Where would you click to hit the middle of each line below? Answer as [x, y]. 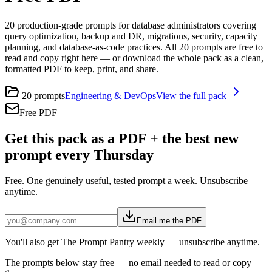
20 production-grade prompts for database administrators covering [131, 25]
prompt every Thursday [79, 155]
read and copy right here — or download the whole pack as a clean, [134, 58]
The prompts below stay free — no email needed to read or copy [128, 262]
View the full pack [192, 95]
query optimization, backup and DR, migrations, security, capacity [131, 36]
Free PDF [38, 112]
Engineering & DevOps [110, 95]
